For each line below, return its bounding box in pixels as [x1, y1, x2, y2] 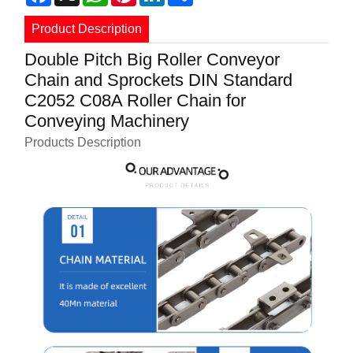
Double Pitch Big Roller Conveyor [24, 49, 281, 69]
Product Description [31, 22, 142, 36]
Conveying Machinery [24, 110, 190, 131]
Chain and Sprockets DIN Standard [24, 69, 293, 90]
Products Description [24, 135, 142, 149]
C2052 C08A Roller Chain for [24, 90, 247, 110]
